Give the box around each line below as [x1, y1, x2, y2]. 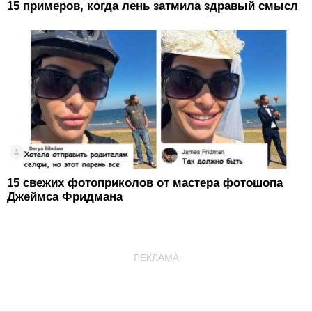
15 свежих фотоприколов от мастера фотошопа [7, 175, 283, 189]
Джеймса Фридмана [7, 189, 123, 203]
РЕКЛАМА [133, 251, 179, 263]
